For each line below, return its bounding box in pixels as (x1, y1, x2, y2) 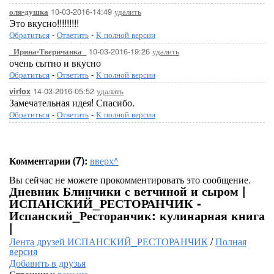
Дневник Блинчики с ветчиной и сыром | (9, 182, 246, 199)
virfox (9, 86, 31, 97)
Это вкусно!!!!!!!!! (9, 16, 79, 30)
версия (9, 244, 37, 258)
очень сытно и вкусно (9, 56, 101, 70)
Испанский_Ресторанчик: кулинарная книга (9, 206, 265, 224)
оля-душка (9, 6, 48, 17)
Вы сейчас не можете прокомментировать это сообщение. (9, 172, 251, 187)
